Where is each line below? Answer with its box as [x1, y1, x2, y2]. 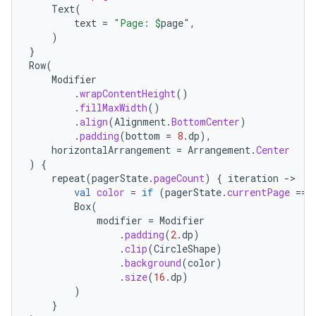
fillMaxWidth [80, 101, 147, 114]
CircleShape [154, 242, 216, 255]
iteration [228, 171, 279, 185]
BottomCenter [171, 115, 240, 128]
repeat [51, 171, 85, 185]
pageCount [154, 171, 205, 185]
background [125, 256, 181, 269]
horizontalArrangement [51, 143, 171, 157]
